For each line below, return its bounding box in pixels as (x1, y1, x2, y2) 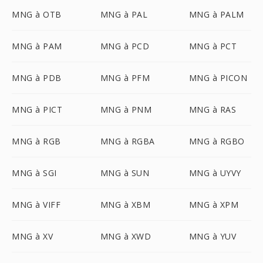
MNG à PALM (188, 9, 244, 20)
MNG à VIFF (12, 199, 60, 210)
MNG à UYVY (188, 167, 241, 178)
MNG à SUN (100, 167, 150, 178)
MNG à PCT (188, 41, 237, 52)
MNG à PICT (12, 104, 62, 115)
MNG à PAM (12, 41, 62, 52)
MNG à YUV (188, 231, 237, 242)
